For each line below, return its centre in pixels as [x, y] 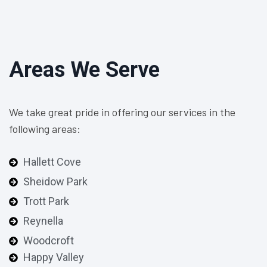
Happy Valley [53, 257]
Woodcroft [48, 240]
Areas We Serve [84, 70]
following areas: [45, 129]
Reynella [43, 221]
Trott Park [46, 201]
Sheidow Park [55, 181]
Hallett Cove [52, 162]
